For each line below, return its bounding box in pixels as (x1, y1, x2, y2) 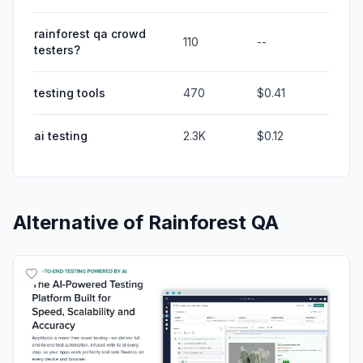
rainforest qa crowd (34, 26, 146, 41)
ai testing (34, 128, 88, 143)
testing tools (34, 85, 105, 100)
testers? (34, 42, 80, 57)
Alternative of (13, 210, 148, 234)
